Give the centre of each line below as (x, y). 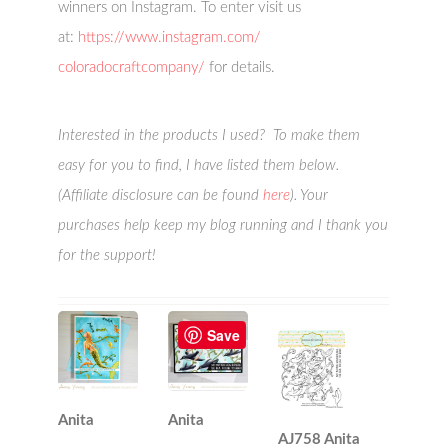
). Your (309, 196)
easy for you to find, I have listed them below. (199, 166)
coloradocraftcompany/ (132, 68)
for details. (240, 68)
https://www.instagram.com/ (170, 38)
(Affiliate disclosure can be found (161, 196)
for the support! (107, 256)
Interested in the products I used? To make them (209, 136)
